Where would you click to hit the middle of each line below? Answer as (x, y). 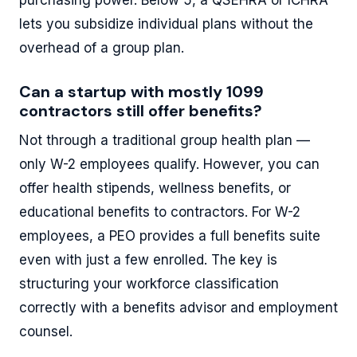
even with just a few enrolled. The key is (148, 259)
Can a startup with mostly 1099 (141, 91)
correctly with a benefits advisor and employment (178, 307)
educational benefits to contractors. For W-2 (160, 212)
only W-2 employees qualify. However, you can (169, 164)
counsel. (46, 331)
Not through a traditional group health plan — (165, 140)
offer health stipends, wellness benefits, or (155, 188)
